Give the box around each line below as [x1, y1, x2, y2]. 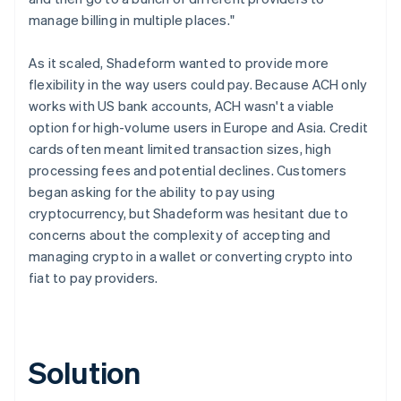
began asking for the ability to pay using [29, 182, 276, 200]
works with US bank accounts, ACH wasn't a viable [29, 96, 335, 115]
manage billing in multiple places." [29, 10, 235, 29]
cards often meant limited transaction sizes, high [29, 139, 331, 158]
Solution [29, 352, 141, 391]
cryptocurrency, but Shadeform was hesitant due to [29, 203, 348, 222]
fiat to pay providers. [29, 268, 158, 286]
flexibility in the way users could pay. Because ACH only [29, 74, 368, 93]
